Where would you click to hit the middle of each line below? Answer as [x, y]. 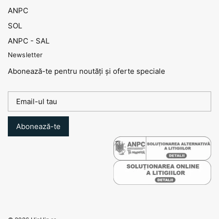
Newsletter [25, 55]
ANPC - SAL [29, 41]
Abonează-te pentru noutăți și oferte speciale [87, 71]
